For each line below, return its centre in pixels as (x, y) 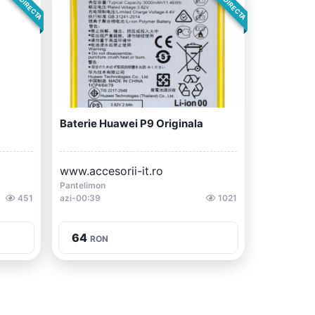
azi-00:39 (80, 198)
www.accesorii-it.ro (111, 171)
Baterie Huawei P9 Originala (131, 123)
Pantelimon (83, 185)
